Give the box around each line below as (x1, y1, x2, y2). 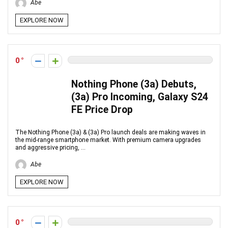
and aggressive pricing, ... (15, 144, 85, 151)
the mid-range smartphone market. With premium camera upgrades (15, 136, 201, 144)
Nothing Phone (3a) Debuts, (71, 78, 196, 90)
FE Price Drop (71, 104, 133, 116)
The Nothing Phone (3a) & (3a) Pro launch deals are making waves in (15, 129, 206, 136)
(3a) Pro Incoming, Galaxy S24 (71, 91, 208, 103)
